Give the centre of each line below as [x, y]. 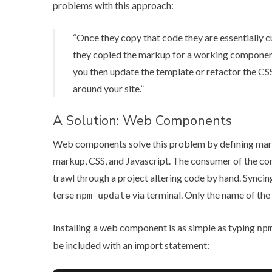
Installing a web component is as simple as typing [155, 227]
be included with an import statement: [131, 245]
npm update [103, 195]
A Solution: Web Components [142, 121]
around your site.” [108, 88]
